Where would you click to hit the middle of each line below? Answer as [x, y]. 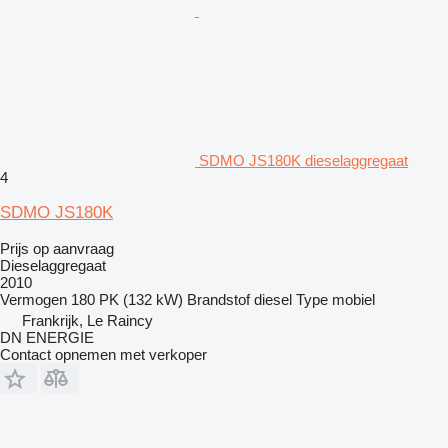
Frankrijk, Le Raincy [87, 321]
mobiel [353, 300]
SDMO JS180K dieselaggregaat [303, 161]
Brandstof [218, 300]
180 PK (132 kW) [127, 300]
